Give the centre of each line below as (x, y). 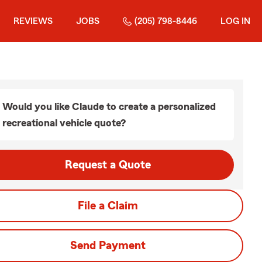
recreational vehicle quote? (64, 123)
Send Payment (108, 246)
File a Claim (108, 206)
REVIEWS (33, 21)
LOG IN (235, 21)
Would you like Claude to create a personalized (109, 106)
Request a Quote (108, 165)
